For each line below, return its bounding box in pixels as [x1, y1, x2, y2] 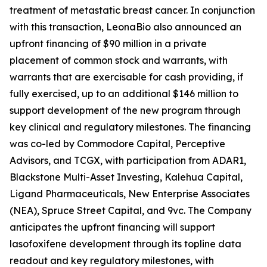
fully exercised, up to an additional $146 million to [10, 88, 238, 100]
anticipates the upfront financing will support [10, 221, 215, 233]
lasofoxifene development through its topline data [10, 238, 241, 250]
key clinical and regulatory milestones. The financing [10, 121, 251, 133]
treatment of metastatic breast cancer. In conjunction [10, 4, 255, 16]
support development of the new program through [10, 104, 241, 116]
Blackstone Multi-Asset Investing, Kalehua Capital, [10, 171, 243, 183]
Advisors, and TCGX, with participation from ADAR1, [10, 154, 246, 166]
